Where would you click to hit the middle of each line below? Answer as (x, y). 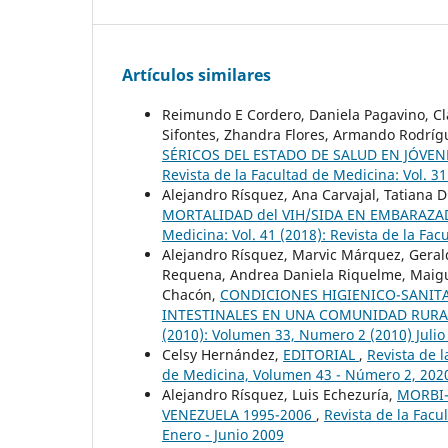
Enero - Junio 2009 (223, 434)
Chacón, (191, 294)
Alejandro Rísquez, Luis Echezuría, (279, 394)
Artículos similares (196, 74)
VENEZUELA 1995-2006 (239, 414)
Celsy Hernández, (222, 354)
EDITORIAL (321, 354)
